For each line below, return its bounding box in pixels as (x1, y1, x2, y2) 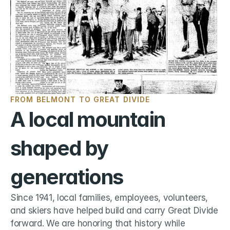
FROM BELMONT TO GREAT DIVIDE (10, 95, 150, 104)
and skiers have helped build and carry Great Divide (10, 205, 218, 216)
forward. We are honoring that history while (10, 218, 185, 228)
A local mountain (10, 107, 165, 132)
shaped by (10, 136, 108, 161)
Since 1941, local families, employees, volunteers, (10, 193, 208, 203)
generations (10, 164, 123, 189)
